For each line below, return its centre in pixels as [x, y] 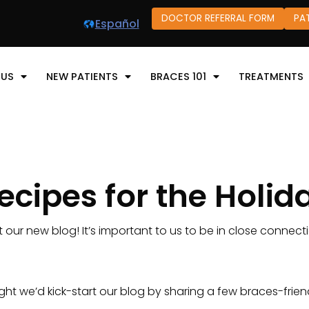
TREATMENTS [271, 76]
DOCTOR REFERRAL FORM [218, 18]
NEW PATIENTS [82, 76]
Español [117, 23]
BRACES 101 [178, 76]
